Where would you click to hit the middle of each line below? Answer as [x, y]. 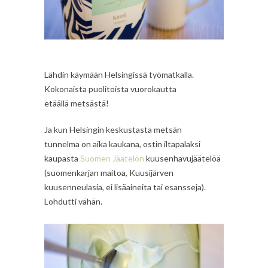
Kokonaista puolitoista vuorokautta [110, 89]
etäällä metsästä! [77, 103]
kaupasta [62, 158]
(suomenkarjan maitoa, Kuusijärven [109, 172]
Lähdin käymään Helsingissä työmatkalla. [119, 74]
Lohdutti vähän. [73, 201]
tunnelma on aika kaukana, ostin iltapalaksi [122, 144]
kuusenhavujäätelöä [182, 158]
